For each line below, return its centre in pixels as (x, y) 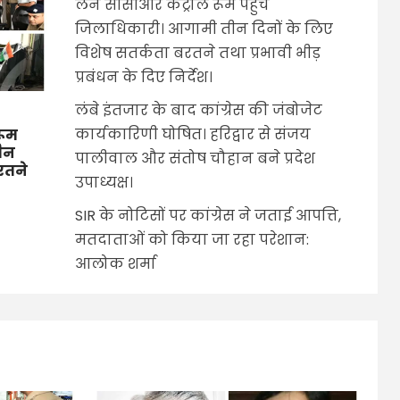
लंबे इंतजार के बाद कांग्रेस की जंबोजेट (198, 111)
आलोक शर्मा (115, 264)
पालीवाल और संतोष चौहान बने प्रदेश (195, 159)
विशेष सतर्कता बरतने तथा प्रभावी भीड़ (197, 54)
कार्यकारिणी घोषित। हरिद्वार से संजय (192, 135)
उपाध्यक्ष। (104, 183)
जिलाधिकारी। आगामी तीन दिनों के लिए (204, 29)
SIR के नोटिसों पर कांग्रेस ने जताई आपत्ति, (208, 216)
